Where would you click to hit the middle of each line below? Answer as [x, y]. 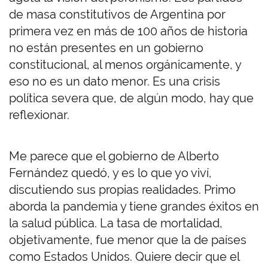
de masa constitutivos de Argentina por [117, 15]
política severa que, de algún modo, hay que [131, 98]
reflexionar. [41, 115]
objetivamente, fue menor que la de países [128, 240]
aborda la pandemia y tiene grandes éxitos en [134, 207]
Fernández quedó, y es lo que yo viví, [110, 173]
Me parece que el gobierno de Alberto [114, 156]
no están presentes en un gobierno [106, 48]
